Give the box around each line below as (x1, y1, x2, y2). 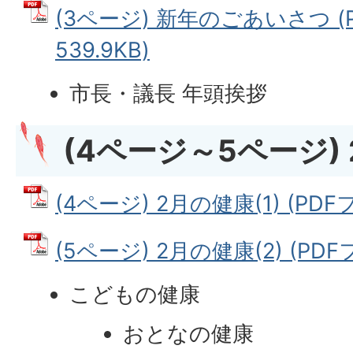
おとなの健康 (123, 321, 255, 347)
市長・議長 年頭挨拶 (69, 80, 268, 106)
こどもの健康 (69, 281, 201, 307)
